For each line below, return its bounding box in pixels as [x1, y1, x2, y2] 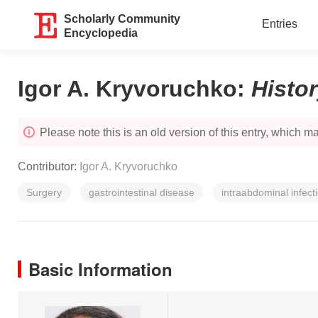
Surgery [26, 187, 62, 198]
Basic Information [28, 257, 172, 281]
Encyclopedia [64, 27, 138, 39]
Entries [261, 18, 297, 30]
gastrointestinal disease [89, 187, 194, 198]
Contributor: [18, 160, 79, 172]
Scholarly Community [64, 13, 181, 25]
